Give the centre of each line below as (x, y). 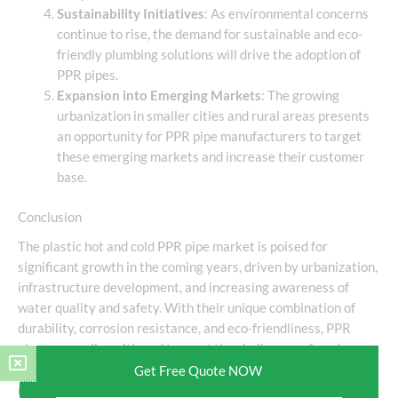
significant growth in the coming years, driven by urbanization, (198, 267)
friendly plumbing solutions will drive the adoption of (208, 55)
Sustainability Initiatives (130, 14)
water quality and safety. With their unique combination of (187, 308)
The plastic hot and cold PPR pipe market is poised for (173, 247)
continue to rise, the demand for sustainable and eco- (209, 35)
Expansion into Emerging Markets (159, 96)
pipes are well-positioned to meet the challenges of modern (189, 349)
